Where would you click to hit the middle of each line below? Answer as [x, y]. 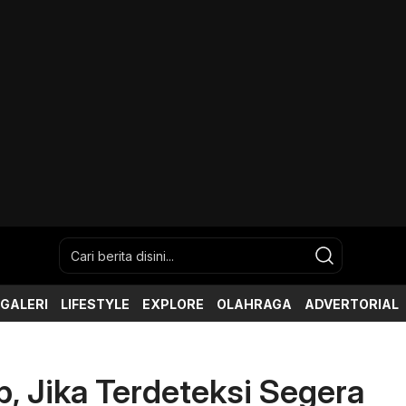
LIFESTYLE [95, 304]
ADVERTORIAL [352, 304]
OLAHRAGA [254, 304]
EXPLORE [173, 304]
